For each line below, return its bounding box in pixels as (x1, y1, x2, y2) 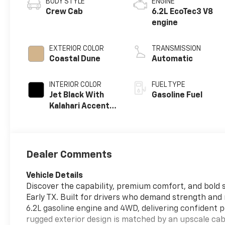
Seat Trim (49, 135, 87, 144)
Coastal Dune (49, 55, 101, 63)
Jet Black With (49, 91, 104, 99)
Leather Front (49, 124, 104, 133)
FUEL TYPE (152, 81, 186, 88)
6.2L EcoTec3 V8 (152, 8, 213, 16)
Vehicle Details (26, 171, 83, 180)
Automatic (152, 55, 193, 63)
